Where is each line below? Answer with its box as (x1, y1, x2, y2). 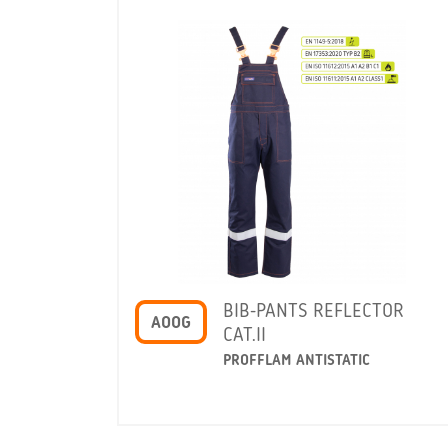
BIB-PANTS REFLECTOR (223, 301, 404, 322)
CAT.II (223, 325, 266, 346)
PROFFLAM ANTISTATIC (223, 352, 370, 369)
